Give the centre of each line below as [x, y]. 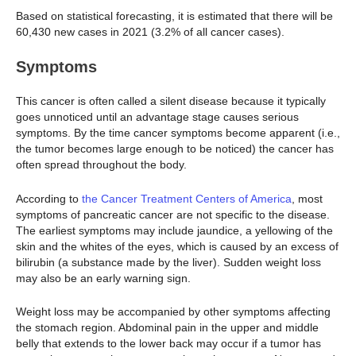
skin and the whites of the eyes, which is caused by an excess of [177, 246]
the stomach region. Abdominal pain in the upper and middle [167, 328]
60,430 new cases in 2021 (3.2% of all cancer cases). [150, 31]
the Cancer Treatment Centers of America [187, 198]
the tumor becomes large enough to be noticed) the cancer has [175, 149]
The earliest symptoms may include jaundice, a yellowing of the [174, 230]
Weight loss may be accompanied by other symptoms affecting [173, 312]
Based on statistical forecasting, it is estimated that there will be [174, 15]
